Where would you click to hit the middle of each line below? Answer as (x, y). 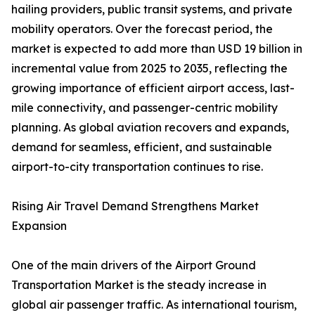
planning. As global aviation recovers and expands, (150, 128)
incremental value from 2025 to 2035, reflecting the (149, 69)
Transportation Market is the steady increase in (139, 285)
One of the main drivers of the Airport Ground (134, 265)
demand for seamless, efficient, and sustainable (142, 147)
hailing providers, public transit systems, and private (152, 9)
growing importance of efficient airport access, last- (153, 88)
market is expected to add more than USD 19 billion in (157, 49)
